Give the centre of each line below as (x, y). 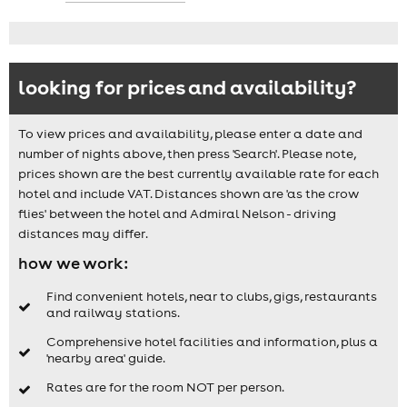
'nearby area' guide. (105, 358)
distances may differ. (83, 233)
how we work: (73, 263)
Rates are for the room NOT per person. (165, 387)
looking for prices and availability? (187, 86)
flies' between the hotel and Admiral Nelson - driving (177, 213)
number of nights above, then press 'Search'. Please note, (187, 153)
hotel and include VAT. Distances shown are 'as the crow (189, 193)
